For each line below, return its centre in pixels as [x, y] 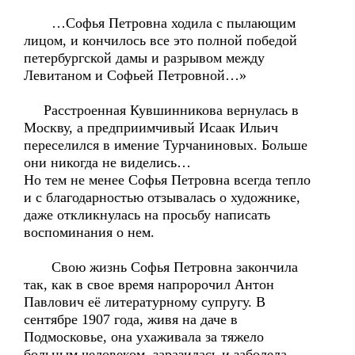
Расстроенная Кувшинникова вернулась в [161, 110]
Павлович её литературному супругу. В [145, 302]
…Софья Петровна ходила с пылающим [160, 23]
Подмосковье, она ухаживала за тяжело [144, 337]
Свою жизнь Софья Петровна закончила [161, 267]
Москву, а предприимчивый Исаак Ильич [151, 128]
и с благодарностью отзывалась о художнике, [162, 197]
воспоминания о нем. [89, 232]
